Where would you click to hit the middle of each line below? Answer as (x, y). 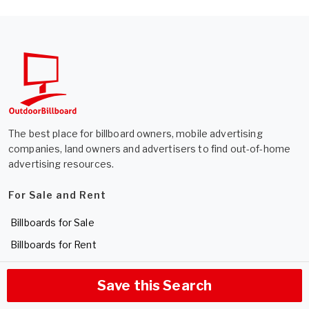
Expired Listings (48, 266)
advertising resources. (61, 163)
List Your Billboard (59, 299)
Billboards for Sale (52, 222)
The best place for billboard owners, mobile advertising (136, 133)
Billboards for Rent (53, 244)
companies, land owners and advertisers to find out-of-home (150, 148)
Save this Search (154, 286)
